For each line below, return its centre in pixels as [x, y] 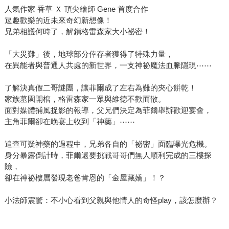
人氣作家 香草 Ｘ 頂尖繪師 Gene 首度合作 [76, 9]
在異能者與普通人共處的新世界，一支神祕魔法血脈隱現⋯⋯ [108, 65]
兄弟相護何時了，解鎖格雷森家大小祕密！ [77, 32]
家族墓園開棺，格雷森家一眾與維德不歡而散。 [85, 99]
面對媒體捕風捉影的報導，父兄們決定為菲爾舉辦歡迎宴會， [108, 110]
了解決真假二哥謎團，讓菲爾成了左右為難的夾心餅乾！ [100, 88]
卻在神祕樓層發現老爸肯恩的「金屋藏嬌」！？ [85, 178]
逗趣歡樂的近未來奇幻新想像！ [58, 20]
